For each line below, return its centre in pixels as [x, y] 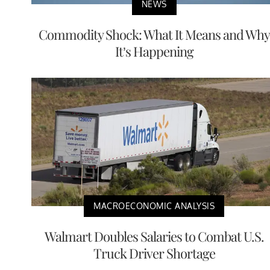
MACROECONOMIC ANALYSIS [154, 206]
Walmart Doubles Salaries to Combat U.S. [154, 237]
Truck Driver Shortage [154, 253]
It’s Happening [154, 52]
